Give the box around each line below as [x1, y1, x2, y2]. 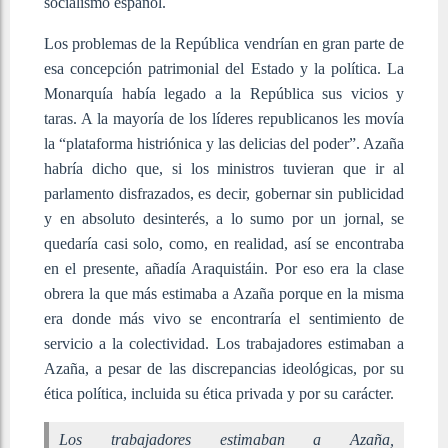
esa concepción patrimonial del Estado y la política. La [44, 59, 404, 77]
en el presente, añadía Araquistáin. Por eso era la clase [44, 259, 404, 277]
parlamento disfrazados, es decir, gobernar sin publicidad [44, 184, 404, 202]
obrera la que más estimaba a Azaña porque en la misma [44, 284, 404, 302]
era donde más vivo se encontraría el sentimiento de [44, 309, 404, 327]
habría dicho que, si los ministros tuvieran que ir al [44, 159, 404, 177]
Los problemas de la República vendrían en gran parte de [44, 34, 404, 52]
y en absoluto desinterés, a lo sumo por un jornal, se [44, 209, 404, 227]
